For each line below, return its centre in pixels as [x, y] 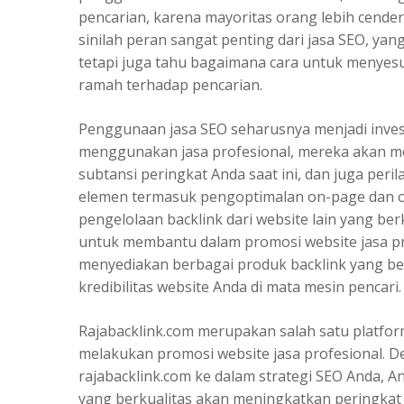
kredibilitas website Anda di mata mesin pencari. [240, 286]
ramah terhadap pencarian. [170, 84]
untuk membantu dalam [161, 241]
